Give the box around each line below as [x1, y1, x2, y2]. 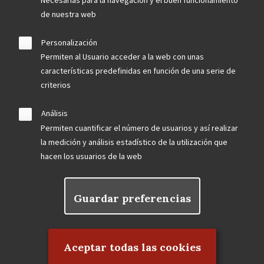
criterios [41, 80, 71, 91]
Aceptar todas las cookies [63, 240, 201, 254]
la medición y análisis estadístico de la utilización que [41, 137, 227, 147]
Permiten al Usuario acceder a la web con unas [41, 51, 204, 62]
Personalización [41, 37, 97, 48]
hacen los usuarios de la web [41, 151, 142, 161]
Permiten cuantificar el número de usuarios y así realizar [41, 123, 238, 133]
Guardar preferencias [73, 191, 191, 205]
